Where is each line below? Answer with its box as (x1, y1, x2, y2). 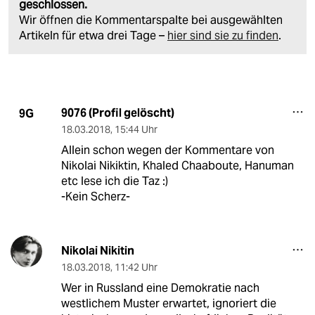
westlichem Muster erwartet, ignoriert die (60, 296, 276, 311)
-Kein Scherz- (60, 189, 130, 205)
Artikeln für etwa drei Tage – (19, 28, 167, 44)
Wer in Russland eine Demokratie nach (60, 281, 259, 296)
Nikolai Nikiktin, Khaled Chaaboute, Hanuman (60, 158, 294, 174)
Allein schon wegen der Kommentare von (60, 143, 274, 158)
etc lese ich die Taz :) (60, 174, 168, 189)
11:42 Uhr (114, 261, 157, 274)
